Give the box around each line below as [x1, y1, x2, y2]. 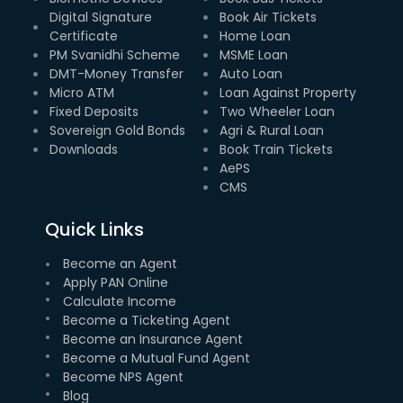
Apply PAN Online [63, 273, 168, 291]
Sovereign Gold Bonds [49, 121, 185, 139]
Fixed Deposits [49, 102, 139, 121]
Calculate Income [63, 291, 176, 310]
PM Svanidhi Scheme [49, 45, 180, 64]
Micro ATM [49, 83, 114, 102]
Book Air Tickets [219, 7, 317, 26]
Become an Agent [63, 254, 177, 273]
